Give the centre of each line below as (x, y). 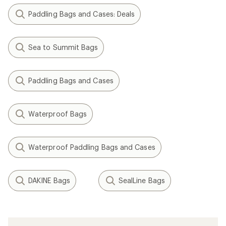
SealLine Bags (142, 180)
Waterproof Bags (58, 114)
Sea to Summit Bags (63, 47)
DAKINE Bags (49, 180)
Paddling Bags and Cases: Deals (82, 14)
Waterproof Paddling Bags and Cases (92, 147)
